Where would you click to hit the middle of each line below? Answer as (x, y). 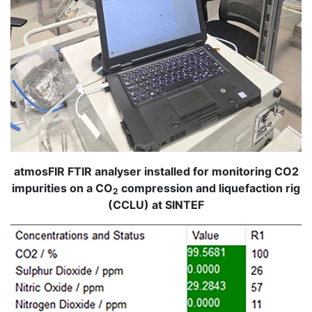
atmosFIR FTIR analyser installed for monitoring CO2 (156, 172)
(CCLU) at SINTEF (156, 205)
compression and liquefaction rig (209, 188)
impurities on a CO (62, 188)
